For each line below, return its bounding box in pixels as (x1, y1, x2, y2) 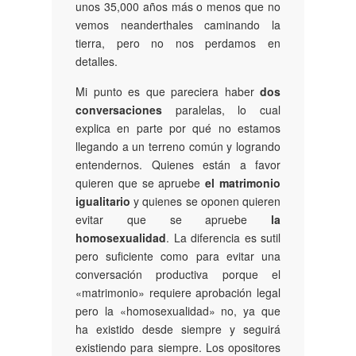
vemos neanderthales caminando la (75, 17, 281, 33)
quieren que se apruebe (75, 175, 206, 192)
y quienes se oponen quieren (130, 193, 281, 210)
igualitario (75, 193, 130, 210)
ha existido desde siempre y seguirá (75, 321, 281, 338)
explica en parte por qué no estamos (75, 120, 281, 137)
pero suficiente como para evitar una (75, 248, 281, 265)
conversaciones (75, 102, 162, 118)
